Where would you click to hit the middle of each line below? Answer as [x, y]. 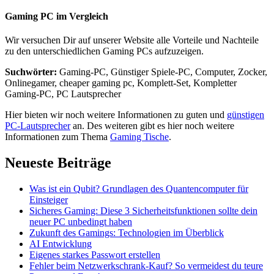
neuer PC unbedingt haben [81, 221]
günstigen [246, 114]
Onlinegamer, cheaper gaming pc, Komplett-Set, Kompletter [121, 83]
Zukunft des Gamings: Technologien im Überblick [127, 232]
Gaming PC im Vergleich [57, 16]
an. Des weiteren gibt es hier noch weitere [152, 125]
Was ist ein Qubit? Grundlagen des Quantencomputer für [139, 188]
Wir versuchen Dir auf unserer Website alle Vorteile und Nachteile [132, 40]
